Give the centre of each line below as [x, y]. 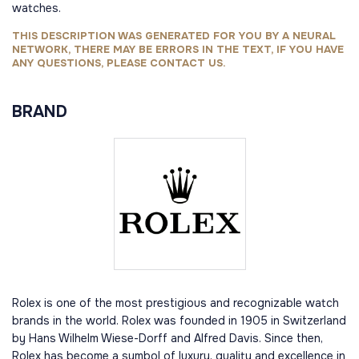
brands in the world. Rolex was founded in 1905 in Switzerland [179, 321]
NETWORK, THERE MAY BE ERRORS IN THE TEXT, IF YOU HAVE [178, 49]
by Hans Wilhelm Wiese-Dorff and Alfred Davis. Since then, [167, 338]
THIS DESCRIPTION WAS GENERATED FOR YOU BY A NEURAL [174, 36]
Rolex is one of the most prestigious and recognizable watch [175, 303]
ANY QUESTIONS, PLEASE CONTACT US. [119, 63]
